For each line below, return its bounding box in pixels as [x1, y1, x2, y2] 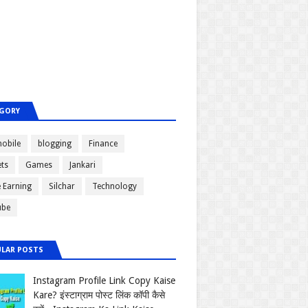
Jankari [69, 160, 96, 170]
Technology [92, 181, 137, 191]
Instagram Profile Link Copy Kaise [33, 275, 175, 286]
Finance [89, 139, 118, 148]
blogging [38, 139, 71, 148]
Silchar [49, 181, 75, 191]
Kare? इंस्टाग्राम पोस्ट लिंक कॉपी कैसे [33, 289, 165, 300]
